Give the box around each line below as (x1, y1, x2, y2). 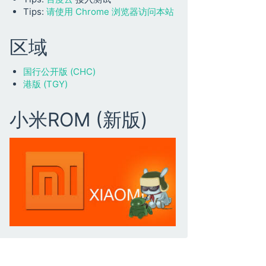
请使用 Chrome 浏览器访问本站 (46, 5, 174, 17)
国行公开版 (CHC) (23, 65, 96, 77)
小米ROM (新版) (9, 108, 148, 131)
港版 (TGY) (23, 78, 68, 90)
